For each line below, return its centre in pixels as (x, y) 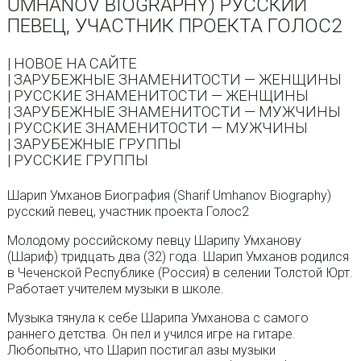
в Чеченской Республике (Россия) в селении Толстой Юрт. (180, 273)
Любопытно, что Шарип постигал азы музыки (141, 351)
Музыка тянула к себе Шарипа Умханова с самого (158, 318)
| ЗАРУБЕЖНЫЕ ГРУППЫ (94, 143)
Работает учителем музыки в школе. (115, 289)
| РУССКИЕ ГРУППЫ (77, 160)
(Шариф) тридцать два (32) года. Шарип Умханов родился (178, 257)
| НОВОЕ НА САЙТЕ (72, 63)
